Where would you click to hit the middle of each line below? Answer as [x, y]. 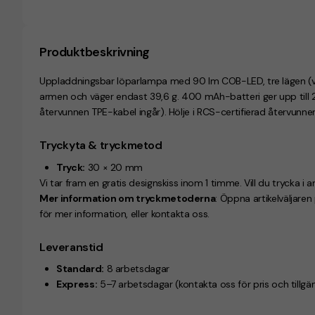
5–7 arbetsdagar [136, 284]
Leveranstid [71, 247]
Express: [77, 284]
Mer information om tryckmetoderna [128, 198]
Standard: [80, 269]
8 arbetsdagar [136, 269]
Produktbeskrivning [95, 52]
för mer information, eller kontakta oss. [124, 213]
